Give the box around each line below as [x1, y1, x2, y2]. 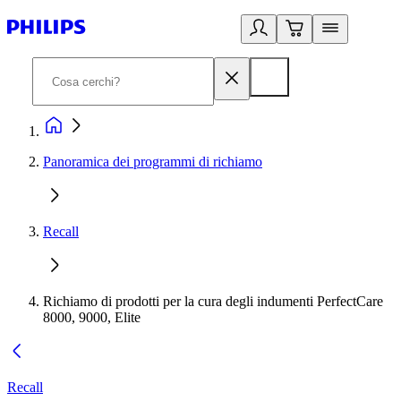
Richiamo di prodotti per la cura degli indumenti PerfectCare [43, 294, 383, 309]
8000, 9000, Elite [43, 310, 141, 325]
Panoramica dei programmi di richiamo [43, 154, 262, 169]
